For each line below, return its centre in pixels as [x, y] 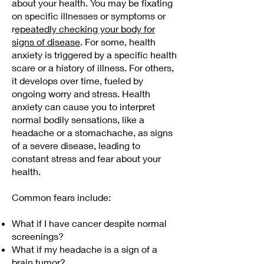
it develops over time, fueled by [77, 80]
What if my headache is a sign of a [85, 249]
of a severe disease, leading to [76, 145]
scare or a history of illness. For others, [93, 67]
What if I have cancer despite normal [89, 223]
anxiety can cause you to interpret [83, 106]
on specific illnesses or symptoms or [89, 16]
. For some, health [118, 42]
